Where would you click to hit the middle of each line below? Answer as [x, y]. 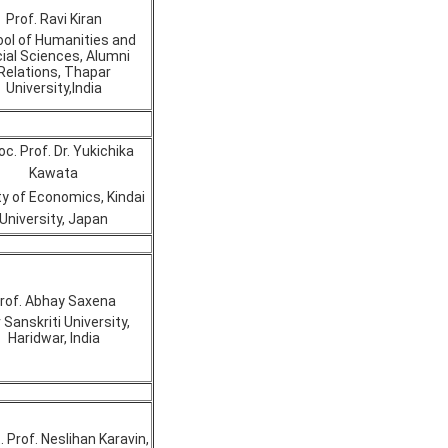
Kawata [53, 173]
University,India [53, 88]
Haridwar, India [53, 338]
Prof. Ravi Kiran [53, 19]
